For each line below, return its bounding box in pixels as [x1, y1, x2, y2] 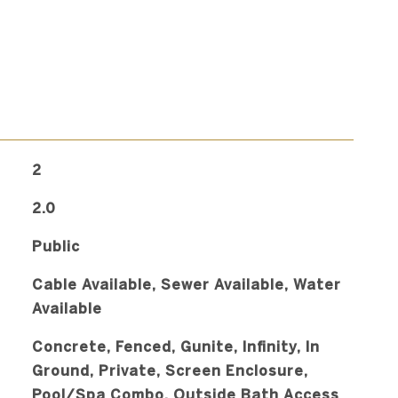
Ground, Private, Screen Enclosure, [31, 362, 308, 378]
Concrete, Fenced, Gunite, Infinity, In [31, 338, 320, 354]
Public [31, 237, 80, 254]
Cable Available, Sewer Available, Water [31, 275, 341, 292]
